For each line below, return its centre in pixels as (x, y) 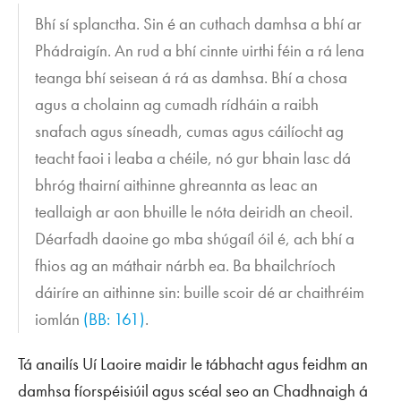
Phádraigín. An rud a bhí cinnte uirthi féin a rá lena (200, 51)
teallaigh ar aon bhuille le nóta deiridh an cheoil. (194, 212)
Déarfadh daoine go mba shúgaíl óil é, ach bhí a (195, 239)
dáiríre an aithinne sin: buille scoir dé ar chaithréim (200, 293)
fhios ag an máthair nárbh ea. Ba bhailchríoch (186, 266)
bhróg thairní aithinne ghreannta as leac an (177, 185)
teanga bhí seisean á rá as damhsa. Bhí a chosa (192, 78)
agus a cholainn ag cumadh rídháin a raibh (177, 105)
